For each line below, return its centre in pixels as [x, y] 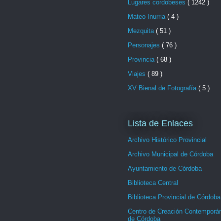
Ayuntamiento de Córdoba [165, 169]
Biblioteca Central [153, 183]
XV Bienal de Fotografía [163, 88]
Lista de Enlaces [160, 123]
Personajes [145, 45]
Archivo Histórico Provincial [167, 140]
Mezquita [142, 31]
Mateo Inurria [147, 16]
